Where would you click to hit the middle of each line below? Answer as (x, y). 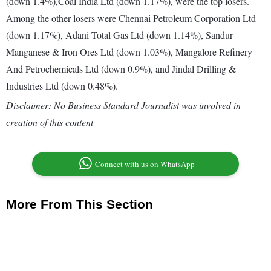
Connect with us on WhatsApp (145, 164)
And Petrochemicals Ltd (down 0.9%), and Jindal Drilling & (121, 69)
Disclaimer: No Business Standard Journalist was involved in (123, 105)
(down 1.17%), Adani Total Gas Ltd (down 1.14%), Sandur (119, 35)
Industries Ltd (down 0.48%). (62, 86)
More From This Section (80, 204)
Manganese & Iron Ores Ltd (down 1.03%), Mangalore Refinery (129, 52)
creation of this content (50, 122)
